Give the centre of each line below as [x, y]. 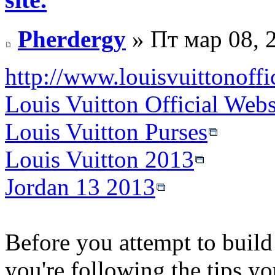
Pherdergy [72, 39]
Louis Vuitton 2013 [99, 160]
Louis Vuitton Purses [106, 132]
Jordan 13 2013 [80, 187]
